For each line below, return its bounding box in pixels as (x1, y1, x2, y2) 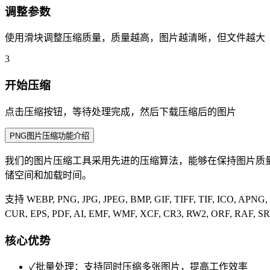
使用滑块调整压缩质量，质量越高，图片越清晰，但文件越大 (5, 33, 265, 43)
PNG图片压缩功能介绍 (10, 131, 89, 140)
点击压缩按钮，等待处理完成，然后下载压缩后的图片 (5, 106, 236, 117)
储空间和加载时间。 (5, 169, 92, 180)
